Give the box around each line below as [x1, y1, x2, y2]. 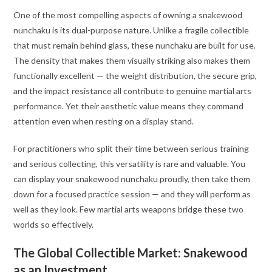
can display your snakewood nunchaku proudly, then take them [13, 173, 251, 184]
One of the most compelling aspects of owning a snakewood [13, 9, 243, 20]
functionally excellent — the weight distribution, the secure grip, [13, 70, 257, 81]
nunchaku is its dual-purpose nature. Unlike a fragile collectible [13, 24, 250, 35]
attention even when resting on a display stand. [13, 115, 194, 126]
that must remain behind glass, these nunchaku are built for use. [13, 39, 256, 50]
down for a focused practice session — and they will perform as [13, 188, 251, 199]
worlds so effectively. [13, 219, 94, 229]
